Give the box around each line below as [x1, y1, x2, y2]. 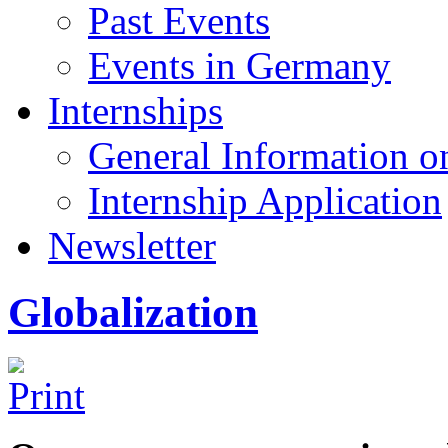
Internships [48, 89, 223, 132]
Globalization [8, 288, 258, 336]
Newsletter [48, 224, 216, 267]
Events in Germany [88, 44, 391, 87]
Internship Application [88, 179, 442, 222]
